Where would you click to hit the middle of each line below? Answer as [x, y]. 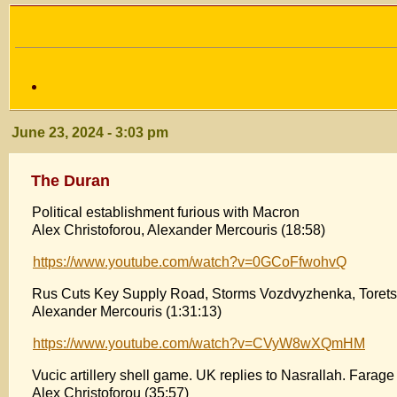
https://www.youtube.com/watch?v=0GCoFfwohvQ [190, 261]
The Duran [70, 180]
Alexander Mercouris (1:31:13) [127, 311]
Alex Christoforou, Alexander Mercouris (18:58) [179, 230]
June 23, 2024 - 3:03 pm [90, 133]
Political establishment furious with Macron [166, 212]
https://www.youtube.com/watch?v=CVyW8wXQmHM [199, 343]
